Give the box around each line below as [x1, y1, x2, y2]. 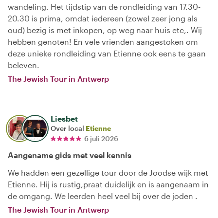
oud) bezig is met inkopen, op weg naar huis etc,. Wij [8, 25, 202, 35]
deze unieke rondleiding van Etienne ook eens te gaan [8, 48, 206, 58]
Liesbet [51, 113, 78, 123]
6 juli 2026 [84, 134, 118, 143]
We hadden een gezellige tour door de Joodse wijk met [8, 167, 208, 177]
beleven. [8, 60, 39, 70]
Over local [51, 124, 86, 132]
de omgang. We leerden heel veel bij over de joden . [8, 191, 198, 200]
